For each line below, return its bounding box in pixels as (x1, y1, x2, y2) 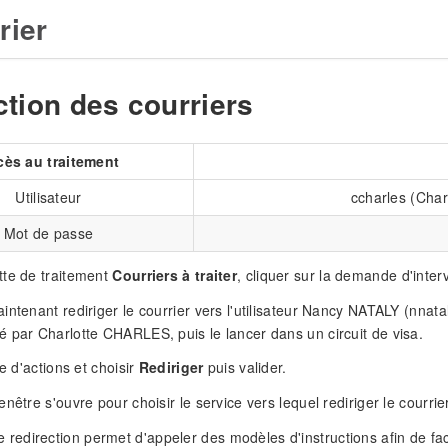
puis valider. (203, 357, 287, 378)
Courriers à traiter (112, 264, 238, 285)
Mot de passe (3, 222, 94, 243)
